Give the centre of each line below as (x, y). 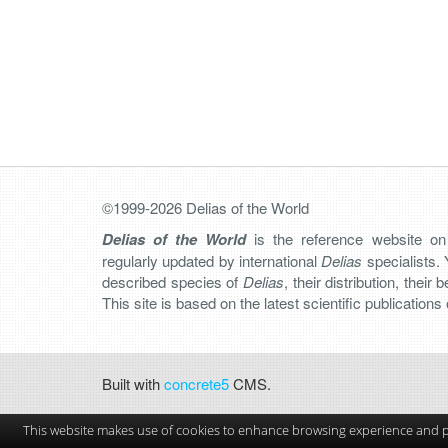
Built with (133, 383)
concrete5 (196, 383)
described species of (172, 281)
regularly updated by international (212, 260)
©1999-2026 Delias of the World (205, 207)
